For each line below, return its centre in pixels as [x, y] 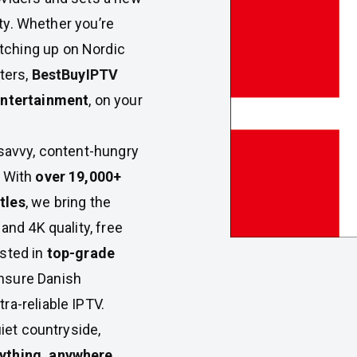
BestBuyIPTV [75, 75]
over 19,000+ [78, 177]
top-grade [81, 253]
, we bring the [68, 202]
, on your [116, 100]
